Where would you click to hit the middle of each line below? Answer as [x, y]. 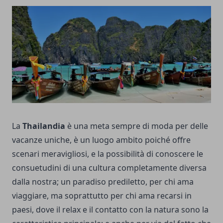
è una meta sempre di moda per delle [138, 126]
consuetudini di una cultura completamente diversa [109, 168]
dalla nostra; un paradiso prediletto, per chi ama [103, 182]
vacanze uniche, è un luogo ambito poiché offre [101, 140]
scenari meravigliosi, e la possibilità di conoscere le [108, 154]
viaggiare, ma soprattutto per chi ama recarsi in [102, 196]
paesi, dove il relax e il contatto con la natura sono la [110, 210]
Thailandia [44, 126]
